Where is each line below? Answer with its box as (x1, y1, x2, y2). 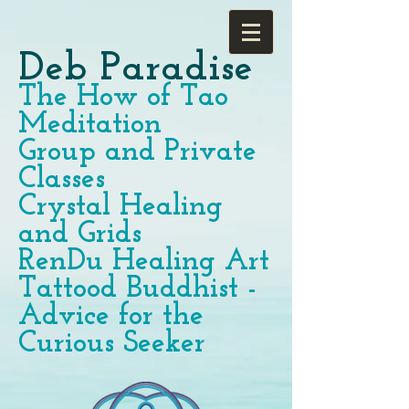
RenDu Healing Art (18, 246, 269, 277)
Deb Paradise (18, 48, 266, 89)
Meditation (18, 110, 162, 140)
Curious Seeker (18, 329, 205, 359)
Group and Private (18, 137, 257, 167)
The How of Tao (18, 82, 228, 112)
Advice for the (18, 301, 204, 331)
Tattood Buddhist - (18, 274, 257, 304)
